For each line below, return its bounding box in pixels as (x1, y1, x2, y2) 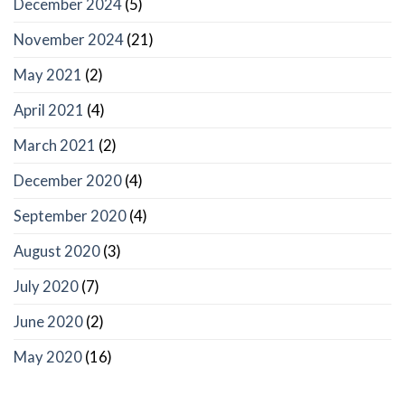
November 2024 (14, 31, 124, 50)
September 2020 (14, 207, 127, 226)
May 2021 (14, 66, 82, 85)
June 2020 (14, 313, 83, 332)
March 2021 (14, 137, 96, 155)
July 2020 (14, 278, 79, 297)
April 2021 (14, 101, 84, 120)
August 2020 (14, 242, 100, 261)
